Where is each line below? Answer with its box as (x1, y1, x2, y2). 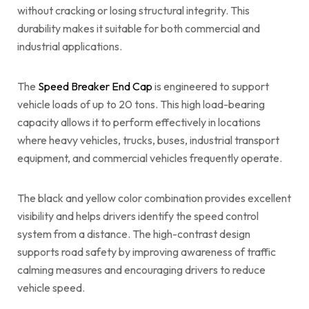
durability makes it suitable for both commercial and (17, 21, 260, 35)
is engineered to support (152, 79, 269, 93)
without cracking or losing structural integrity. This (17, 3, 250, 17)
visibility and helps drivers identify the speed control (17, 208, 259, 223)
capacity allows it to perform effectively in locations (17, 114, 261, 129)
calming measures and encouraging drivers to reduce (17, 262, 266, 277)
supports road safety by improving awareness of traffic (17, 244, 276, 259)
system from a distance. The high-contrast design (17, 226, 250, 241)
